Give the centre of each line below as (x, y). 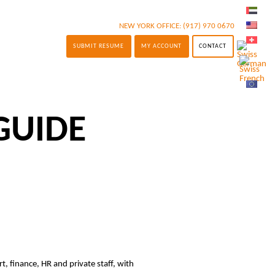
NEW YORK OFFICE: (151, 26)
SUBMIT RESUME (99, 46)
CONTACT (213, 46)
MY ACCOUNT (161, 46)
